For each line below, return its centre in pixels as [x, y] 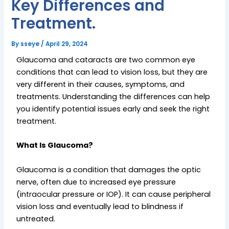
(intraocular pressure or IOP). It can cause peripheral [114, 194]
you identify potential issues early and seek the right [113, 109]
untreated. [36, 219]
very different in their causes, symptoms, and [101, 84]
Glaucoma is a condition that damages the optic [109, 169]
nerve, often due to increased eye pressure [96, 182]
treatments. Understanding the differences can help [113, 96]
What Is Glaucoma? [55, 145]
